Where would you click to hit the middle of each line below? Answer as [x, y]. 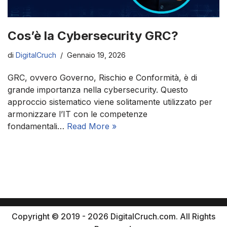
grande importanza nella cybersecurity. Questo [98, 90]
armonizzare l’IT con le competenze [78, 114]
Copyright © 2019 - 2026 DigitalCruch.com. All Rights [113, 217]
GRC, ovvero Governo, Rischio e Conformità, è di [102, 78]
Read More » [92, 126]
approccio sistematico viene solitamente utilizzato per [110, 102]
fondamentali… [37, 126]
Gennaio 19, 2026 [96, 55]
